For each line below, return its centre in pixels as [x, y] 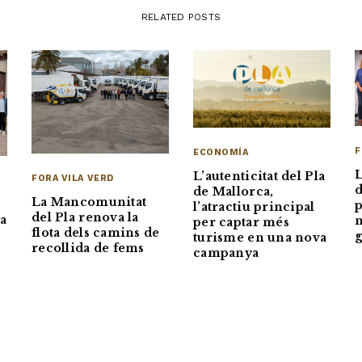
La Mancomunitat [89, 202]
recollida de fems [88, 248]
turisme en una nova [260, 237]
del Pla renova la [85, 217]
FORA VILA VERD [73, 178]
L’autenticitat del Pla [259, 176]
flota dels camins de [96, 232]
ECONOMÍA [221, 152]
